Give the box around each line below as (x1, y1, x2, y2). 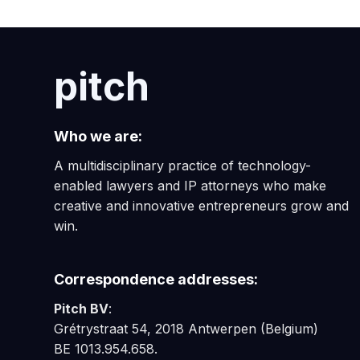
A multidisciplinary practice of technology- (54, 157, 312, 174)
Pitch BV (54, 300, 109, 317)
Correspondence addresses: (54, 270, 259, 288)
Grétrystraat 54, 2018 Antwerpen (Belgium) (54, 320, 319, 337)
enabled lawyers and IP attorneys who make (54, 177, 327, 194)
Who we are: (54, 127, 143, 145)
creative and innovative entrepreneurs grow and (54, 197, 350, 214)
